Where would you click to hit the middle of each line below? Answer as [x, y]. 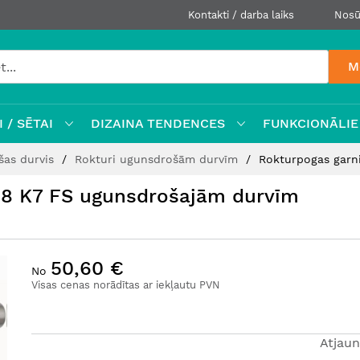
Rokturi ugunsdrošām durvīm [158, 159]
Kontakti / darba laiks [241, 15]
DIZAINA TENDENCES [158, 123]
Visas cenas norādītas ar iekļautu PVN [126, 285]
